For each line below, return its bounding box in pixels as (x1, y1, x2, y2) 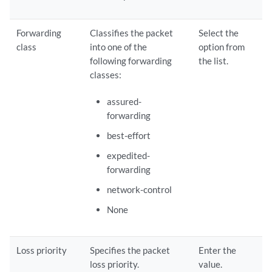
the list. (199, 55, 229, 66)
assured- (106, 96, 141, 107)
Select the (199, 27, 239, 38)
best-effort (106, 130, 151, 141)
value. (199, 259, 223, 270)
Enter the (199, 245, 237, 256)
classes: (90, 69, 122, 80)
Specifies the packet (90, 245, 171, 256)
